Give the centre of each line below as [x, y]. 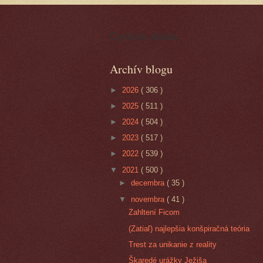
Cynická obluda [144, 37]
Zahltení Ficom [154, 213]
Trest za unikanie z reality [173, 244]
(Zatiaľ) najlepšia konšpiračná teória [189, 228]
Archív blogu [141, 69]
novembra [149, 199]
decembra [149, 183]
